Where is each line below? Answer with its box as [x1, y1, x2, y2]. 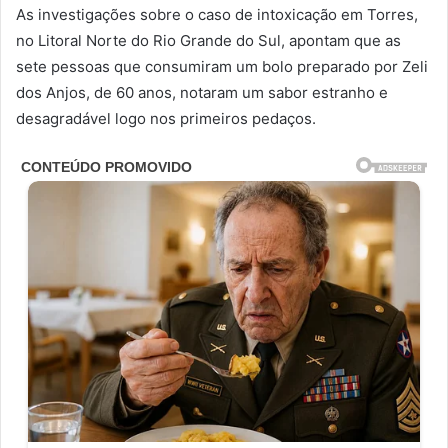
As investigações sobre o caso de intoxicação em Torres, [16, 4, 418, 24]
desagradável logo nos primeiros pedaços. [16, 108, 316, 128]
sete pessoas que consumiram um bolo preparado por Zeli [16, 56, 428, 76]
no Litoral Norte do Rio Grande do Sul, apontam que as [16, 30, 401, 50]
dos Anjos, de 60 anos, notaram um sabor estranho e [16, 82, 388, 102]
